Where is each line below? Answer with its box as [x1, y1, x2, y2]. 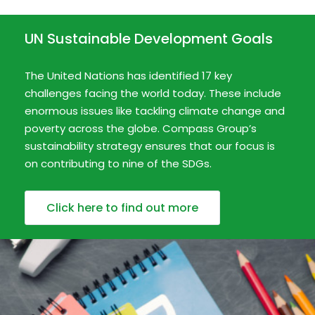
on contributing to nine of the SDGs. [25, 156, 212, 171]
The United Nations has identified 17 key [25, 68, 232, 83]
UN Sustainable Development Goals [25, 29, 273, 49]
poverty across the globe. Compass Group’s [25, 121, 257, 136]
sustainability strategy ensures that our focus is [25, 139, 275, 153]
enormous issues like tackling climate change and [25, 103, 285, 118]
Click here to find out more [46, 200, 198, 216]
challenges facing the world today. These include [25, 86, 281, 101]
